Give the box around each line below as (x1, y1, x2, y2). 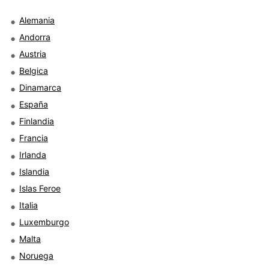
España (19, 98, 48, 109)
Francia (19, 132, 48, 143)
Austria (19, 48, 46, 59)
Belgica (19, 65, 48, 76)
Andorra (19, 31, 50, 42)
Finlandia (19, 115, 54, 126)
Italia (19, 199, 38, 210)
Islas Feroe (19, 183, 61, 193)
